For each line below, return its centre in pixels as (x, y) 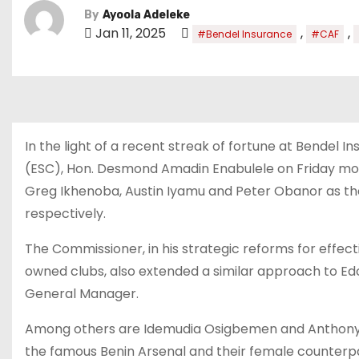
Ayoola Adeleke (146, 14)
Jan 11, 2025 (131, 33)
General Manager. (82, 294)
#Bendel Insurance (244, 34)
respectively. (65, 214)
